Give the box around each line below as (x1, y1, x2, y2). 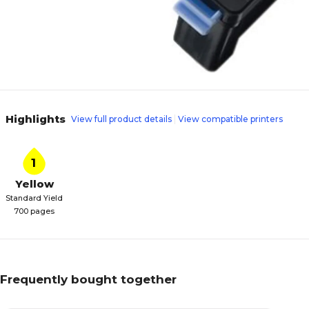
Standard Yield (6, 193, 63, 203)
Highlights (6, 112, 66, 126)
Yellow (14, 177, 54, 190)
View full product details (71, 113, 172, 124)
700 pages (14, 206, 54, 216)
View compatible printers (178, 113, 283, 124)
